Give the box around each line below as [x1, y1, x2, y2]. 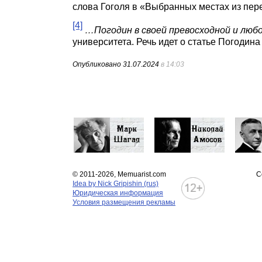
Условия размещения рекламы [73, 198, 175, 206]
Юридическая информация [73, 189, 163, 197]
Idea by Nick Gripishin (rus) [73, 180, 158, 188]
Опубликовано [73, 60, 123, 69]
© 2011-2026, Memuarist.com [73, 170, 166, 178]
